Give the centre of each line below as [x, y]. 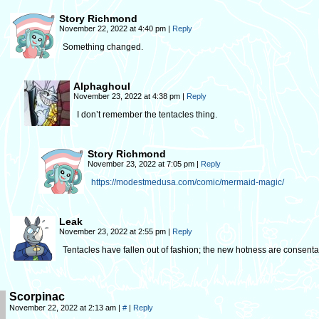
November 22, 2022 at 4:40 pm [114, 28]
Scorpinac [37, 297]
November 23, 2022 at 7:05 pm [142, 164]
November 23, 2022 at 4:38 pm [128, 96]
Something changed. [103, 47]
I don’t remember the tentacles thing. [147, 115]
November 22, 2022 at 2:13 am [64, 308]
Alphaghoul [102, 86]
